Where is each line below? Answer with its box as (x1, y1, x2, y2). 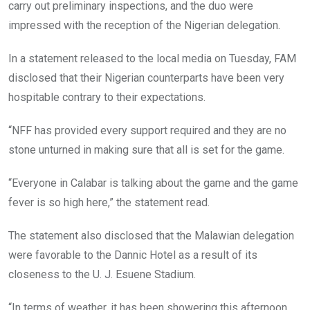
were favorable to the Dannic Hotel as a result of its (8, 248, 257, 262)
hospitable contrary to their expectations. (8, 90, 206, 104)
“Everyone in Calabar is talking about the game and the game (8, 176, 298, 190)
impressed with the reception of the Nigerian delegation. (8, 18, 280, 32)
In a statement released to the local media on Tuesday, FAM (8, 51, 296, 65)
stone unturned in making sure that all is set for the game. (8, 143, 284, 156)
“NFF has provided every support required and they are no (8, 123, 286, 137)
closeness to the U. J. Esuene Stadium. (8, 267, 196, 281)
